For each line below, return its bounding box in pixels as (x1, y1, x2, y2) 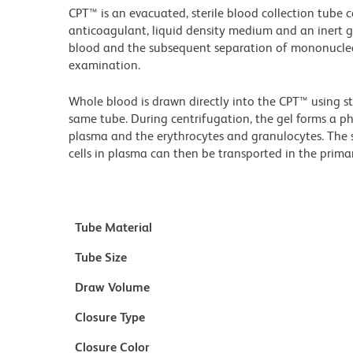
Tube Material (75, 220, 152, 235)
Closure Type (75, 310, 145, 325)
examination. (69, 58, 140, 72)
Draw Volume (75, 280, 150, 295)
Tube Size (75, 250, 127, 265)
